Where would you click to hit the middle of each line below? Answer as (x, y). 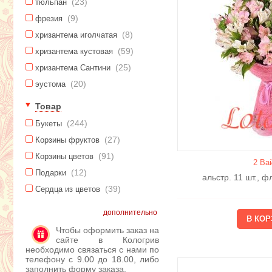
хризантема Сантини (74, 68)
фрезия (50, 19)
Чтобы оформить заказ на (107, 230)
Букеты (50, 124)
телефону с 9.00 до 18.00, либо (92, 259)
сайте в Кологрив (107, 240)
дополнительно (130, 212)
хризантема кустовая (75, 51)
